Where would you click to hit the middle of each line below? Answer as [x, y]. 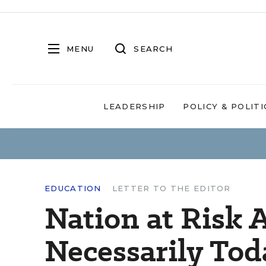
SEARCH [153, 48]
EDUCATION [73, 188]
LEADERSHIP [134, 106]
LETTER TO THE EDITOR [171, 188]
